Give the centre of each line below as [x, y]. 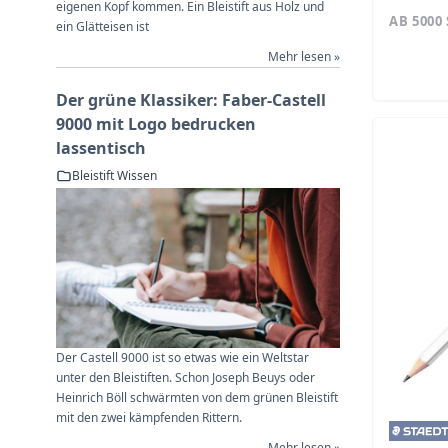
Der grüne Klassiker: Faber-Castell [191, 100]
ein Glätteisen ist [102, 27]
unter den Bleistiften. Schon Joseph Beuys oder [185, 377]
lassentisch [101, 148]
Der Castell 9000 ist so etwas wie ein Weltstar [182, 357]
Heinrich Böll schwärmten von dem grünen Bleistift [197, 397]
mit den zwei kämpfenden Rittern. [149, 417]
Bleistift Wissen [114, 176]
